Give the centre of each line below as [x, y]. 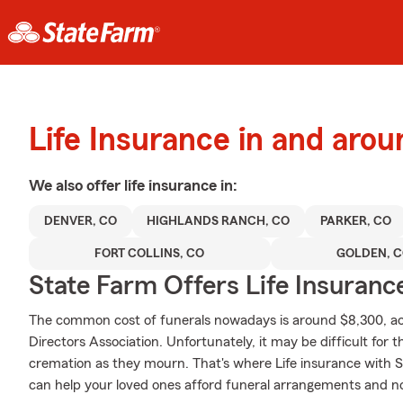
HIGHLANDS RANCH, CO [219, 221]
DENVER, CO [80, 221]
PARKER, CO [355, 221]
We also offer [76, 185]
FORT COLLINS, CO [150, 254]
